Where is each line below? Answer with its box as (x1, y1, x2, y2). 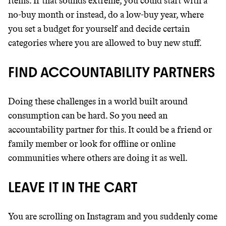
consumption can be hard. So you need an (8, 110, 167, 121)
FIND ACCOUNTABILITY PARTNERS (8, 64, 215, 81)
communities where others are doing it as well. (8, 152, 188, 163)
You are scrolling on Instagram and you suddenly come (8, 211, 217, 222)
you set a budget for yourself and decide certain (8, 23, 190, 34)
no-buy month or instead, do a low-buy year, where (8, 9, 204, 20)
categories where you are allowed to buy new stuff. (8, 37, 202, 48)
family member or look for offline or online (8, 138, 176, 149)
